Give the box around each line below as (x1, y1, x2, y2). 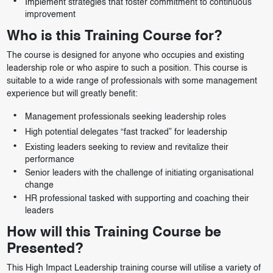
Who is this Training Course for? (6, 29, 222, 43)
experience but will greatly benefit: (6, 89, 138, 98)
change (24, 180, 54, 190)
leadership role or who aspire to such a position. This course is (6, 63, 247, 73)
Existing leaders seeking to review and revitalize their (24, 143, 229, 152)
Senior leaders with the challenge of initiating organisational (24, 168, 253, 177)
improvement (24, 10, 76, 19)
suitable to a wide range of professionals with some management (6, 76, 257, 85)
